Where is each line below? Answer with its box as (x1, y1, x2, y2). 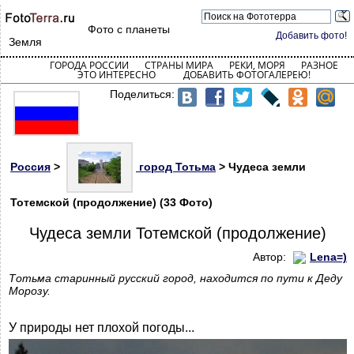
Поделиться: (110, 88, 178, 100)
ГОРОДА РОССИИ (49, 58, 129, 72)
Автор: (253, 250, 289, 263)
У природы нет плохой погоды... (9, 321, 194, 335)
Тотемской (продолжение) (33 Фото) (10, 196, 213, 209)
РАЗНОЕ (300, 58, 338, 72)
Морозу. (9, 284, 51, 298)
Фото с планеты (88, 23, 170, 36)
